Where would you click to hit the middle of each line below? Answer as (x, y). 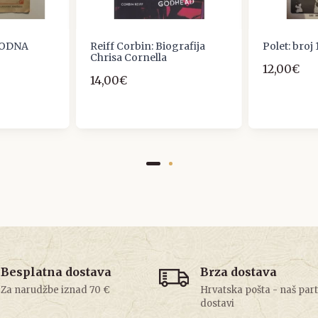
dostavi (217, 304)
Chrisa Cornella (129, 58)
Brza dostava (238, 272)
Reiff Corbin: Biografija (148, 46)
